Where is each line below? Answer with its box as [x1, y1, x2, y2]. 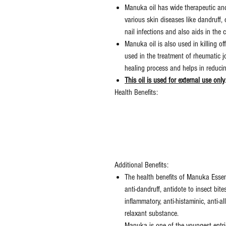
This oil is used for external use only [125, 76, 225, 85]
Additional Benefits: [115, 160, 168, 170]
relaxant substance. [125, 209, 179, 218]
